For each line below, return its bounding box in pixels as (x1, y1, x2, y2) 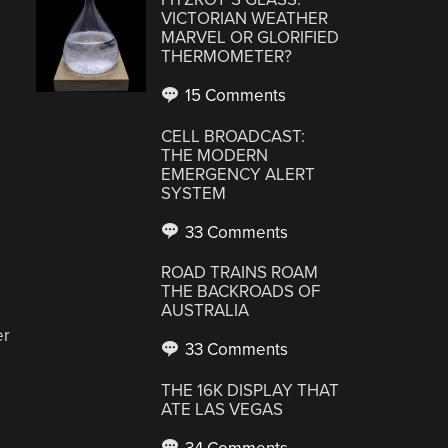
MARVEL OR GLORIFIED (161, 27, 340, 48)
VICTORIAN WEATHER (161, 8, 329, 29)
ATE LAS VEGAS (161, 398, 284, 420)
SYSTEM (161, 182, 227, 204)
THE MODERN (161, 144, 269, 166)
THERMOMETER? (161, 46, 293, 67)
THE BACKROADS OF (161, 281, 321, 302)
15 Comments (181, 85, 287, 106)
